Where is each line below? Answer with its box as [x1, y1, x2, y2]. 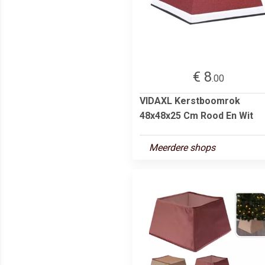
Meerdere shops [149, 141, 215, 153]
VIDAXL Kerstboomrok [140, 95, 240, 106]
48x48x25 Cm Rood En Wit [140, 109, 253, 121]
